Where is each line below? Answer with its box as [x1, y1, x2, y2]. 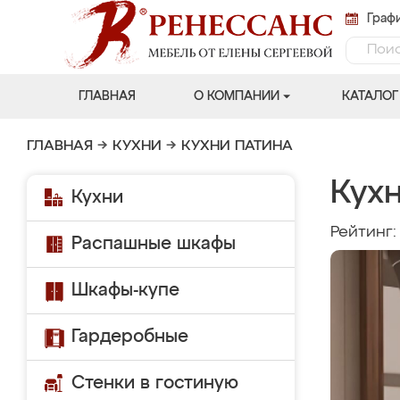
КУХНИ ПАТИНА [181, 139, 293, 154]
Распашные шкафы [71, 235, 236, 253]
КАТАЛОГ [341, 90, 398, 103]
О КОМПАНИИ [193, 90, 279, 103]
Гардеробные [71, 328, 188, 346]
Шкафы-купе [71, 281, 179, 299]
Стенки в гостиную [71, 374, 238, 392]
